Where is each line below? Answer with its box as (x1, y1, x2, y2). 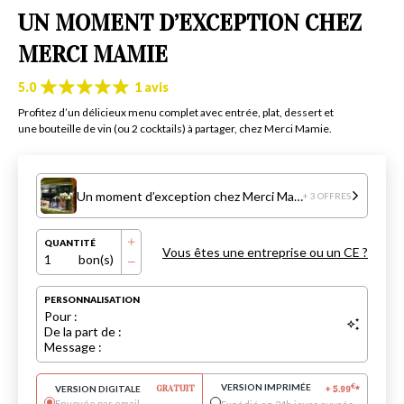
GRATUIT (155, 383, 195, 395)
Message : (44, 339, 102, 355)
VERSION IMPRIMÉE (220, 381, 311, 393)
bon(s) (78, 252, 114, 268)
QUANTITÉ (44, 237, 96, 249)
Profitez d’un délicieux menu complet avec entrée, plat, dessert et (18, 106, 334, 120)
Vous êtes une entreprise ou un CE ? (162, 244, 368, 261)
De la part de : (44, 324, 122, 340)
